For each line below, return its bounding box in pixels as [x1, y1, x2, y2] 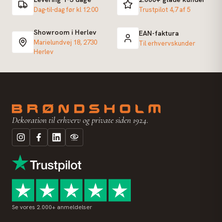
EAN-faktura [139, 29, 179, 38]
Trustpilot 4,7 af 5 [139, 5, 190, 14]
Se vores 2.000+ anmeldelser [12, 203, 92, 211]
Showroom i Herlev [34, 28, 96, 37]
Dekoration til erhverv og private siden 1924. [12, 114, 149, 125]
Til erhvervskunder [139, 39, 195, 48]
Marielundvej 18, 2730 [34, 38, 97, 47]
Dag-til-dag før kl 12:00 [34, 5, 98, 14]
